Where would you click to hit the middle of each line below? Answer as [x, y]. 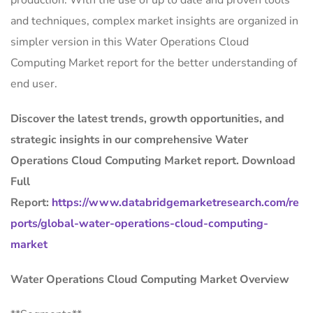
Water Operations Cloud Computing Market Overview [150, 280]
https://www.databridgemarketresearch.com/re [175, 203]
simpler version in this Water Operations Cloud [130, 42]
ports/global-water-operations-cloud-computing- [139, 224]
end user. [34, 84]
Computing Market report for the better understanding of [154, 63]
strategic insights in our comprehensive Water [129, 140]
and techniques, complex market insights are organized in [154, 21]
